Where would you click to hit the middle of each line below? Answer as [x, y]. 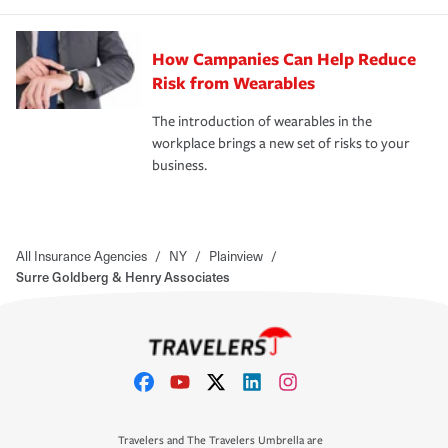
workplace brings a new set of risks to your [281, 143]
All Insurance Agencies [81, 255]
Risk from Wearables [233, 82]
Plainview [236, 255]
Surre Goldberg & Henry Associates [123, 276]
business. [179, 165]
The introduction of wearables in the [262, 121]
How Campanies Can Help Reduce [284, 58]
